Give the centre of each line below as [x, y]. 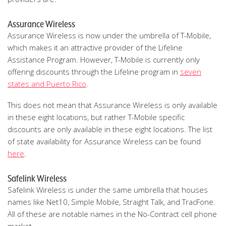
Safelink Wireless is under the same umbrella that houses [108, 190]
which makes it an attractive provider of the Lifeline [95, 47]
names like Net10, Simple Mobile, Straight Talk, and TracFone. [111, 202]
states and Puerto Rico [47, 84]
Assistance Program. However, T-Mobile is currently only [104, 60]
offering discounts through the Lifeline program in [94, 72]
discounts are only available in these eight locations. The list [110, 129]
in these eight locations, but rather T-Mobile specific [96, 117]
